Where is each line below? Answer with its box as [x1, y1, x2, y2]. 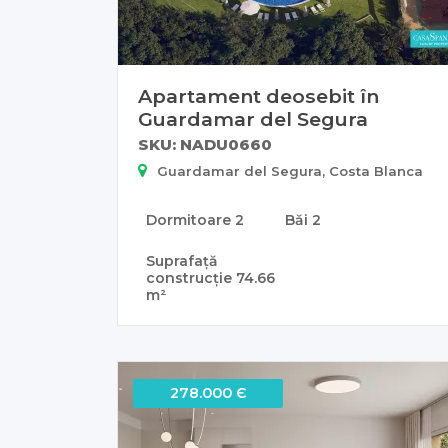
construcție [146, 268, 236, 287]
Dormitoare [146, 210, 235, 229]
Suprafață [146, 251, 218, 270]
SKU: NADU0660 [138, 134, 272, 154]
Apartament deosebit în [138, 83, 379, 108]
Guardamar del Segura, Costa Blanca [157, 162, 423, 179]
